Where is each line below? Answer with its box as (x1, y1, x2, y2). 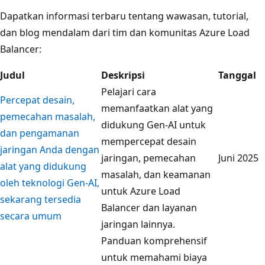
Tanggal (218, 68, 256, 82)
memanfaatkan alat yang (101, 101, 213, 115)
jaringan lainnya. (101, 217, 175, 231)
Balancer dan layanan (101, 201, 197, 214)
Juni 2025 (218, 151, 258, 164)
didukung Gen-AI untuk (101, 118, 206, 131)
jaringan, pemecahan (101, 151, 196, 164)
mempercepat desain (101, 134, 196, 148)
